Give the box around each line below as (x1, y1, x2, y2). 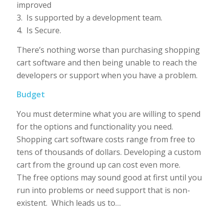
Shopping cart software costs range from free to (16, 133, 195, 145)
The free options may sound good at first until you (16, 172, 202, 183)
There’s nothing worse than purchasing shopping (16, 44, 200, 55)
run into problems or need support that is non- (16, 184, 190, 196)
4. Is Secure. (16, 25, 61, 36)
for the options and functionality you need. (16, 121, 173, 132)
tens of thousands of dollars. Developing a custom (16, 146, 201, 157)
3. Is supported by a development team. (16, 12, 162, 23)
